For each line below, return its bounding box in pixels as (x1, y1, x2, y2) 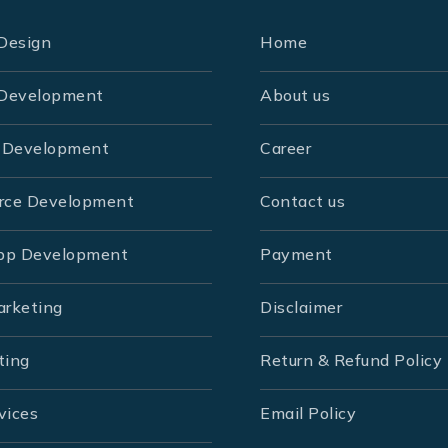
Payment (260, 244, 333, 265)
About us (260, 85, 330, 106)
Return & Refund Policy (260, 350, 442, 371)
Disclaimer (260, 297, 342, 318)
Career (260, 138, 311, 159)
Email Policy (260, 403, 356, 424)
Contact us (260, 191, 345, 212)
